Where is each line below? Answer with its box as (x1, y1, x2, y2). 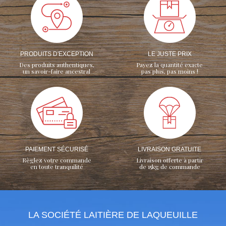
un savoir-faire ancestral (23, 67, 90, 75)
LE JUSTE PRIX (147, 50, 192, 58)
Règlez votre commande (22, 156, 91, 164)
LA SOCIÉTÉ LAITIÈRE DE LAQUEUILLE (28, 210, 198, 220)
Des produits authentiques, (19, 60, 94, 69)
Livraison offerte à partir (136, 156, 203, 164)
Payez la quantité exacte (136, 60, 203, 69)
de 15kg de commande (139, 162, 200, 171)
